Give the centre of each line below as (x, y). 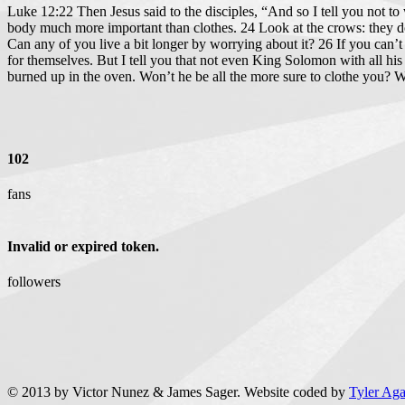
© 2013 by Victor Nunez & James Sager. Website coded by (178, 391)
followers (34, 281)
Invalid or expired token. (83, 246)
